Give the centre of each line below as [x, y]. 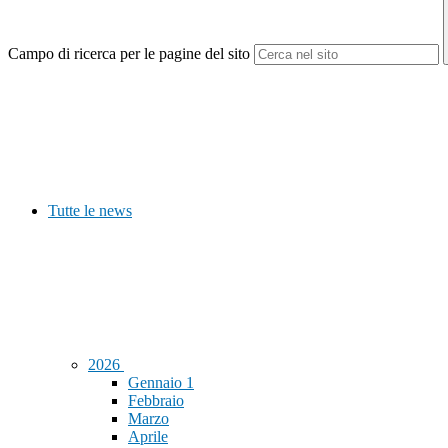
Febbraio [156, 401]
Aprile [148, 437]
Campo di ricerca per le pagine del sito [129, 54]
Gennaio [157, 383]
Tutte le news [90, 211]
